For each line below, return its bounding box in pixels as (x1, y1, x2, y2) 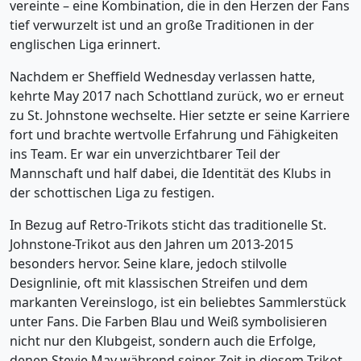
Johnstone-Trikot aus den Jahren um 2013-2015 (10, 235, 293, 253)
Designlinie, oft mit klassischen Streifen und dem (10, 274, 308, 292)
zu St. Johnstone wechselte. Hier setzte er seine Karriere (10, 106, 350, 124)
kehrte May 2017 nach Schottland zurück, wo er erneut (10, 87, 344, 105)
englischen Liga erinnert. (10, 35, 160, 53)
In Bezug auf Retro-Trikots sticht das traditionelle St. (10, 216, 326, 234)
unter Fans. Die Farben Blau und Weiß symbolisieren (10, 313, 327, 330)
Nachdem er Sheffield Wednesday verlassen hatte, (10, 68, 315, 85)
